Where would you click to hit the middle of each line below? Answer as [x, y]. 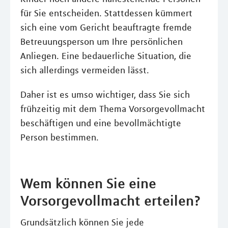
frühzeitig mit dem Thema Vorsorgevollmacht [113, 109]
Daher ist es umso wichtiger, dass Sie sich [105, 95]
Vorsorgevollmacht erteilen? [110, 201]
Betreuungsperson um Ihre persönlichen [102, 42]
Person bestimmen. [60, 137]
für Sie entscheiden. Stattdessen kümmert [106, 13]
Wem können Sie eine [88, 183]
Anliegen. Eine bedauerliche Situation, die [106, 56]
